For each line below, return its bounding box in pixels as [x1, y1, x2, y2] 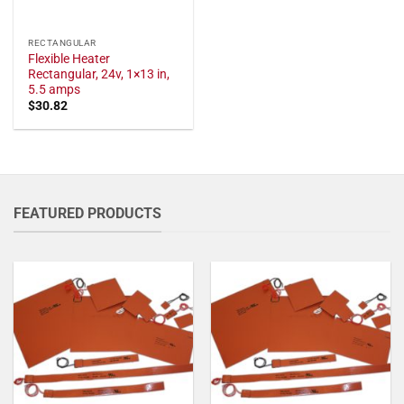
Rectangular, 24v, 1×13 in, [28, 66, 170, 81]
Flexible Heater [28, 50, 111, 66]
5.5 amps [28, 81, 81, 96]
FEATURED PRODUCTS [14, 204, 161, 222]
